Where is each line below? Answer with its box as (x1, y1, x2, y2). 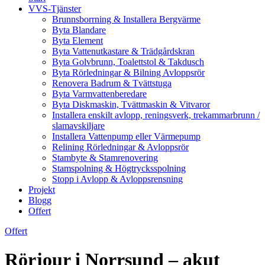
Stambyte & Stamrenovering (52, 153, 158, 163)
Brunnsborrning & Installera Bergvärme (52, 14, 201, 24)
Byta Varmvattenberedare (52, 89, 147, 99)
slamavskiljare (52, 121, 105, 131)
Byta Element (52, 35, 103, 46)
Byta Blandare (52, 25, 106, 35)
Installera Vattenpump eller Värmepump (52, 131, 201, 141)
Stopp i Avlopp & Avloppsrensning (52, 174, 183, 184)
